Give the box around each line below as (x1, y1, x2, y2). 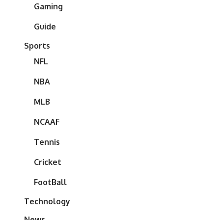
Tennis (34, 137, 60, 147)
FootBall (34, 177, 67, 188)
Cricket (34, 157, 61, 167)
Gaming (34, 1, 63, 12)
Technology (24, 196, 70, 207)
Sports (24, 41, 50, 51)
